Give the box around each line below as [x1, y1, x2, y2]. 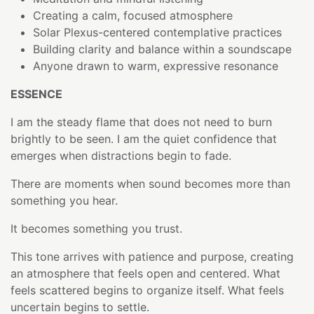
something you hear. [11, 193, 118, 207]
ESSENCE [11, 86, 62, 101]
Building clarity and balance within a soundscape [33, 41, 292, 56]
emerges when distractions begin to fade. [11, 148, 231, 163]
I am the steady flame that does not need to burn [11, 114, 272, 129]
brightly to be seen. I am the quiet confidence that [11, 131, 277, 146]
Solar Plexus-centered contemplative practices [33, 25, 282, 39]
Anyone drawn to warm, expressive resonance [33, 58, 278, 73]
